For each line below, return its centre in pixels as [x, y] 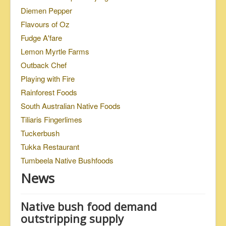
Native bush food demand [89, 207]
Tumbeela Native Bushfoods [67, 160]
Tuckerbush [40, 133]
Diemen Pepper [46, 11]
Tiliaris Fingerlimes [51, 120]
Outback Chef [44, 65]
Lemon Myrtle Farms [55, 51]
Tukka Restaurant [50, 147]
